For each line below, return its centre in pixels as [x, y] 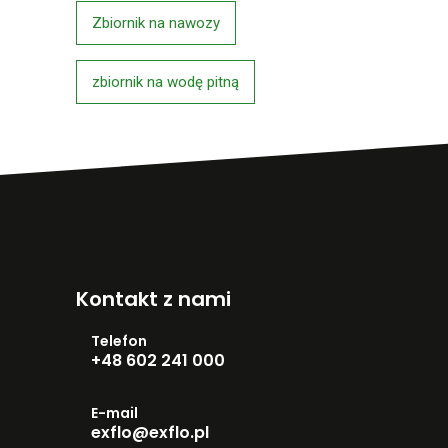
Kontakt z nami [153, 299]
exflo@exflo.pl [150, 433]
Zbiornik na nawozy [156, 23]
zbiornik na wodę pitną [165, 82]
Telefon [119, 341]
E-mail [114, 413]
